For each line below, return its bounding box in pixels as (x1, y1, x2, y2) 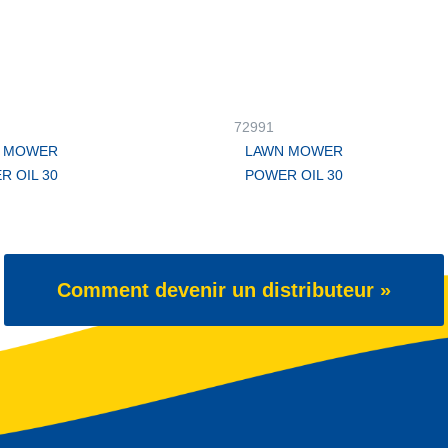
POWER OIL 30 (245, 167, 343, 183)
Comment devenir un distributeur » (57, 279, 391, 301)
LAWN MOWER (245, 143, 343, 159)
